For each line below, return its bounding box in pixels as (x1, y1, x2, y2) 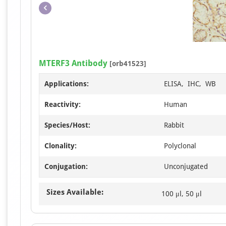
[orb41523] (107, 59, 146, 68)
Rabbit (164, 121, 184, 129)
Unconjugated (164, 162, 208, 171)
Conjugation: (44, 162, 88, 171)
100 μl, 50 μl (161, 189, 202, 198)
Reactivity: (44, 100, 81, 108)
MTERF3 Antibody (39, 58, 107, 68)
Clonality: (44, 141, 77, 150)
